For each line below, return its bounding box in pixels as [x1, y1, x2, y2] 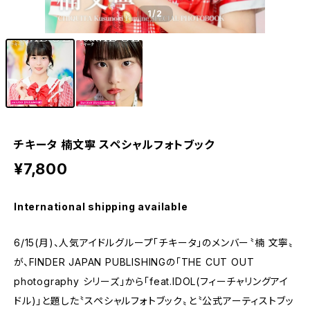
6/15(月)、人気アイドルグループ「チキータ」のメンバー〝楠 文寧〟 [14, 237, 294, 248]
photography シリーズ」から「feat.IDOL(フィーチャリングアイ [14, 275, 289, 287]
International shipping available [14, 201, 188, 212]
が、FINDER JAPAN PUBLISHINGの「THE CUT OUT [14, 256, 255, 268]
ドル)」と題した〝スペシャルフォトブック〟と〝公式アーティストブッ [14, 295, 294, 307]
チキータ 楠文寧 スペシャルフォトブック [14, 138, 215, 152]
